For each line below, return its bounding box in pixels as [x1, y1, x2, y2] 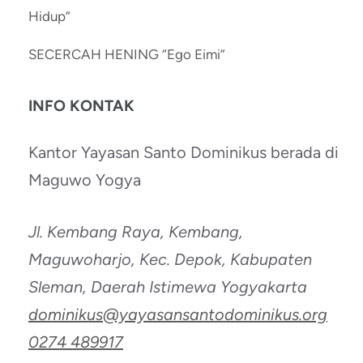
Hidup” [28, 8, 70, 25]
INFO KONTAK [28, 96, 135, 116]
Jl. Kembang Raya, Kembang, [28, 222, 243, 242]
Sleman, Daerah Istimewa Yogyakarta [28, 277, 307, 297]
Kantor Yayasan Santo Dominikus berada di [28, 143, 339, 163]
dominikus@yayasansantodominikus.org [28, 305, 327, 325]
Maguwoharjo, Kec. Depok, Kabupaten [28, 250, 312, 270]
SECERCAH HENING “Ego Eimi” [28, 46, 225, 63]
